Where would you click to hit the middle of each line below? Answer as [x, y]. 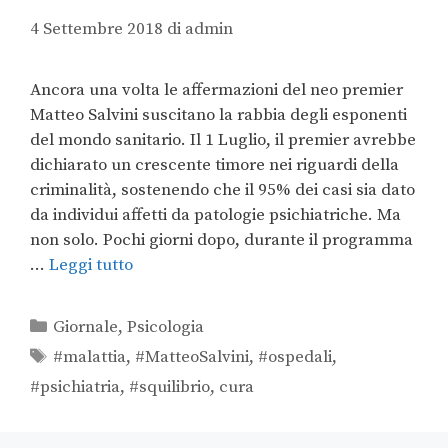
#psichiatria [75, 386]
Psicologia [166, 326]
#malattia [90, 356]
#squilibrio [169, 386]
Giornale [86, 326]
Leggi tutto [91, 264]
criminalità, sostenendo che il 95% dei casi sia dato [222, 189]
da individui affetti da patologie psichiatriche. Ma [215, 214]
